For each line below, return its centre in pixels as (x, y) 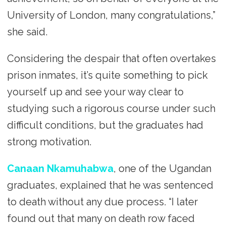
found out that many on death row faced (101, 218)
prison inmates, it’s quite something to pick (107, 75)
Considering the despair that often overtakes (111, 58)
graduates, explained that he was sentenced (110, 185)
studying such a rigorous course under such (111, 108)
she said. (27, 32)
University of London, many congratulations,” (111, 15)
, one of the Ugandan (162, 168)
